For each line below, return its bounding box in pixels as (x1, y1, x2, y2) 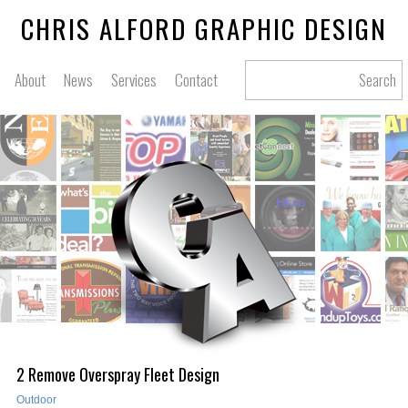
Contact (175, 68, 219, 91)
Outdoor (16, 393, 56, 406)
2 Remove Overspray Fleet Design (16, 362, 219, 386)
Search (358, 69, 396, 91)
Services (111, 68, 158, 91)
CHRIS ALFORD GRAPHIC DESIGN (21, 8, 387, 47)
